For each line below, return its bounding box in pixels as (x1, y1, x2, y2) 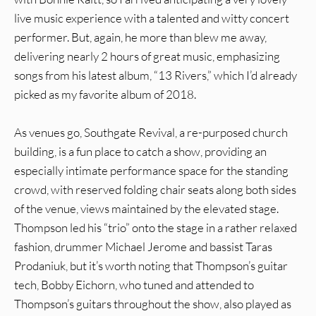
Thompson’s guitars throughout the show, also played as (14, 296, 291, 312)
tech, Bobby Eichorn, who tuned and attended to (14, 277, 254, 293)
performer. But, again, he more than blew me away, (14, 30, 267, 45)
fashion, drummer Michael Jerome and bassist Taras (14, 239, 272, 255)
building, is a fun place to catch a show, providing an (14, 144, 267, 159)
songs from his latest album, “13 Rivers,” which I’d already (14, 68, 297, 83)
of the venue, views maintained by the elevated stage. (14, 201, 279, 217)
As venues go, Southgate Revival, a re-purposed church (14, 125, 288, 140)
